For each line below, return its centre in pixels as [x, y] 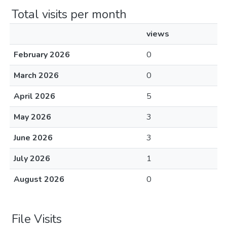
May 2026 [32, 117]
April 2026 [34, 96]
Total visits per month [69, 14]
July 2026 [32, 159]
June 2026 [33, 138]
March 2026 [36, 75]
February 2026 [42, 55]
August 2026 [39, 179]
